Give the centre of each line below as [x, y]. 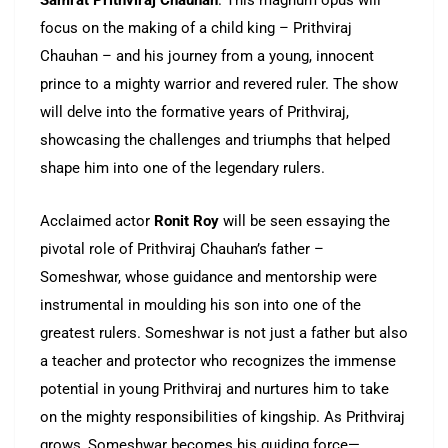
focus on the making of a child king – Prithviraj [196, 28]
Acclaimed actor [97, 221]
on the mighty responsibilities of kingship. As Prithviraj [222, 417]
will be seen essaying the [304, 221]
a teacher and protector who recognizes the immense [218, 361]
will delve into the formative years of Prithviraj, [194, 112]
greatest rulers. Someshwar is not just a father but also [224, 333]
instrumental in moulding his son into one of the [200, 305]
